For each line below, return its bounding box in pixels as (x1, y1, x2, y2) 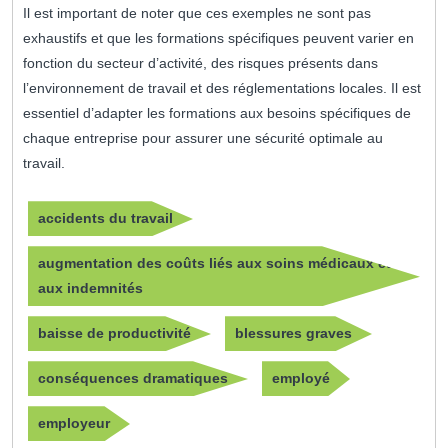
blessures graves (235, 325, 352, 342)
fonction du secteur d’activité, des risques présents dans (23, 55, 378, 72)
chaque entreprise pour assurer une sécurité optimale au (23, 130, 383, 147)
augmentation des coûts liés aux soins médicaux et (38, 255, 391, 272)
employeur (38, 415, 110, 432)
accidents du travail (38, 210, 173, 227)
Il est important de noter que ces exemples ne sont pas (23, 5, 371, 22)
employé (272, 370, 330, 387)
